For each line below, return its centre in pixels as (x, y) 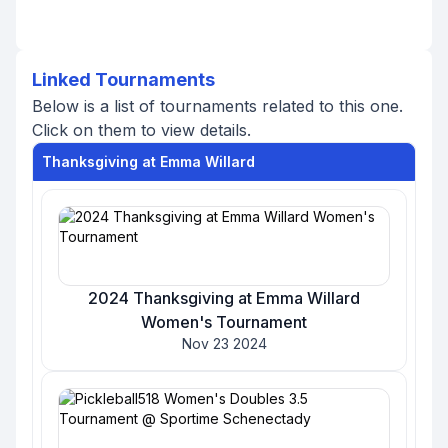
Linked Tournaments (123, 79)
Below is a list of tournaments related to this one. (217, 106)
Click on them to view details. (141, 130)
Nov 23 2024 (224, 343)
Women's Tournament (224, 322)
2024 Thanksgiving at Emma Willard (224, 298)
